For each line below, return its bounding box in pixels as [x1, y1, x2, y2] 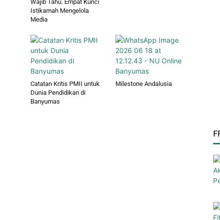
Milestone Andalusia [115, 80, 172, 88]
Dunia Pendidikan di [30, 89, 85, 97]
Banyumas [30, 98, 60, 106]
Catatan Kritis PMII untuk [30, 80, 100, 88]
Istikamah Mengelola [30, 7, 89, 15]
